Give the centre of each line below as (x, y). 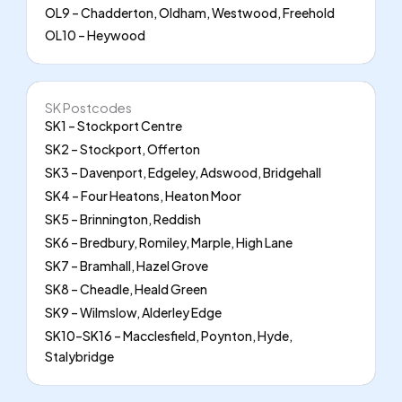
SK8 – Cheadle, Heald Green (126, 288)
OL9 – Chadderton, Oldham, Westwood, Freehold (190, 12)
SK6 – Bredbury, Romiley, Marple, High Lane (169, 242)
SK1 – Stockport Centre (114, 125)
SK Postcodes (88, 107)
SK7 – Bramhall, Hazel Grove (127, 265)
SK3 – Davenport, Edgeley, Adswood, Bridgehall (183, 172)
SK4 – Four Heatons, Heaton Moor (143, 195)
